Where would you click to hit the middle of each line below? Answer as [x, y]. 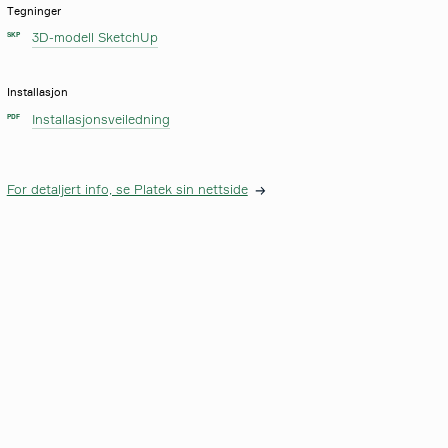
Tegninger [33, 10]
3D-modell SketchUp [95, 37]
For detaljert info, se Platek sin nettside [127, 190]
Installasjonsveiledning [101, 119]
